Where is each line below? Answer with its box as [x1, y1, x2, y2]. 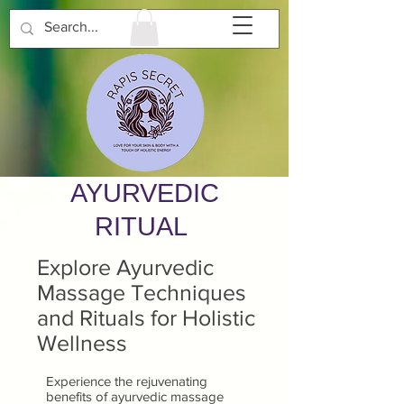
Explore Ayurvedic [37, 253, 214, 280]
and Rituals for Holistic [37, 304, 255, 330]
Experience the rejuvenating [46, 372, 207, 389]
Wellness [37, 329, 127, 355]
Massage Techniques [37, 279, 246, 305]
